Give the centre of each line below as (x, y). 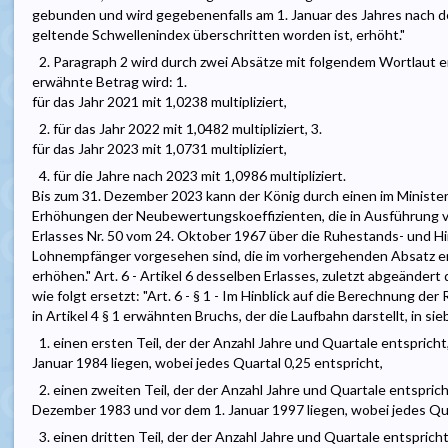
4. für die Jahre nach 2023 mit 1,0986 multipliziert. (192, 176)
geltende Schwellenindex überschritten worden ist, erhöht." (218, 35)
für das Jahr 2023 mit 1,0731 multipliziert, (159, 149)
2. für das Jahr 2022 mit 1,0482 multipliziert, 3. (180, 129)
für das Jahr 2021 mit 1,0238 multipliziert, (159, 102)
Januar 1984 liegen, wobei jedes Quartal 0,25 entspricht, (207, 363)
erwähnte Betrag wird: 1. (109, 82)
